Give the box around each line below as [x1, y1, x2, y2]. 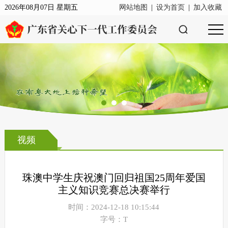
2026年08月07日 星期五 [4, 4, 78, 11]
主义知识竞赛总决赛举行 [58, 184, 170, 196]
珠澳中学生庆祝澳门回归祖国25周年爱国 [22, 172, 206, 184]
